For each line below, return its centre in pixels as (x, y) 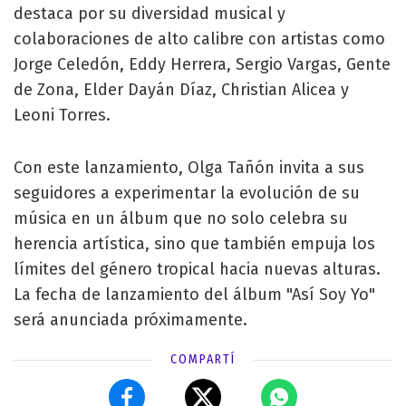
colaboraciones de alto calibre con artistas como (199, 39)
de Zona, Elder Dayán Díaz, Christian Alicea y (181, 89)
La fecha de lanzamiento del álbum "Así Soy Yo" (194, 294)
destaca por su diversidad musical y (150, 13)
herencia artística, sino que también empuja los (194, 243)
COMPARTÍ (203, 359)
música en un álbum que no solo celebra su (181, 218)
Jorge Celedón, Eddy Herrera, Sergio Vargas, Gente (202, 64)
